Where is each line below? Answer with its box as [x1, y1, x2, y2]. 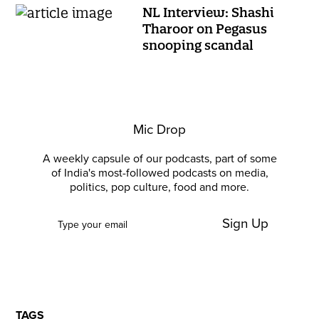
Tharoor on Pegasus [142, 21, 268, 37]
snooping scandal [142, 37, 254, 53]
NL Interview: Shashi [142, 4, 275, 21]
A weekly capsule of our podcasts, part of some [42, 152, 277, 166]
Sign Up [221, 216, 268, 231]
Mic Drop [133, 122, 186, 137]
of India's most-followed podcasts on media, [51, 166, 268, 180]
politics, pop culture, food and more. [70, 180, 249, 194]
